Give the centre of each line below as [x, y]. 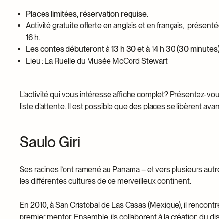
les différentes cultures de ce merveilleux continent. [105, 181]
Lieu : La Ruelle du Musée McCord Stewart [97, 61]
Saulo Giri [50, 142]
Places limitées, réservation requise [86, 14]
